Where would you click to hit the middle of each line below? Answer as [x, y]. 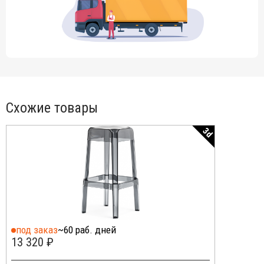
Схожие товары [52, 108]
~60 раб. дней [87, 230]
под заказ [37, 230]
